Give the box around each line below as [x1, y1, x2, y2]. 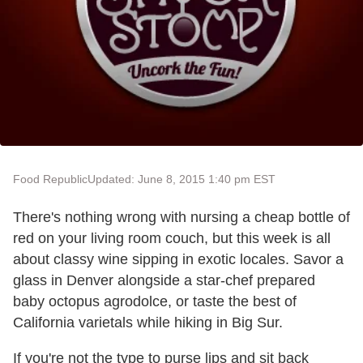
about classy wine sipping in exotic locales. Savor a [13, 251, 344, 268]
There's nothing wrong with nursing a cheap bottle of [13, 209, 350, 226]
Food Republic [13, 173, 88, 186]
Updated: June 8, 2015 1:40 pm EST [88, 173, 275, 186]
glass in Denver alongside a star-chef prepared [13, 272, 315, 289]
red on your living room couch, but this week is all [13, 230, 331, 247]
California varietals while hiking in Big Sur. [13, 314, 283, 331]
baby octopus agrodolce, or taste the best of [13, 293, 297, 310]
